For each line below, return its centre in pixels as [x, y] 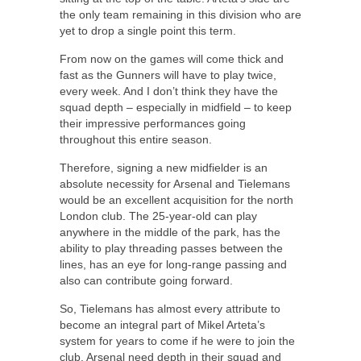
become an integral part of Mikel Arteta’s [162, 325]
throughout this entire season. [136, 140]
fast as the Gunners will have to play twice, [168, 75]
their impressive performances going [153, 124]
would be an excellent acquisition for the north [176, 200]
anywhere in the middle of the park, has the [170, 232]
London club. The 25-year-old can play [158, 216]
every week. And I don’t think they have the [169, 91]
